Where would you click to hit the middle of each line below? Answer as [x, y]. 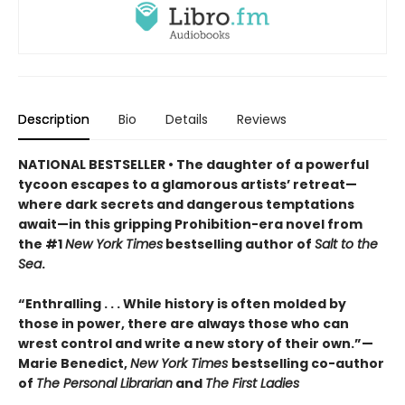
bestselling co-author [308, 363]
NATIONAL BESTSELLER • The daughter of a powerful [193, 164]
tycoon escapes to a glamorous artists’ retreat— [188, 184]
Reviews [262, 119]
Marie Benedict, [74, 363]
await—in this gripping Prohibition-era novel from [190, 224]
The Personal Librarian [104, 383]
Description [54, 119]
